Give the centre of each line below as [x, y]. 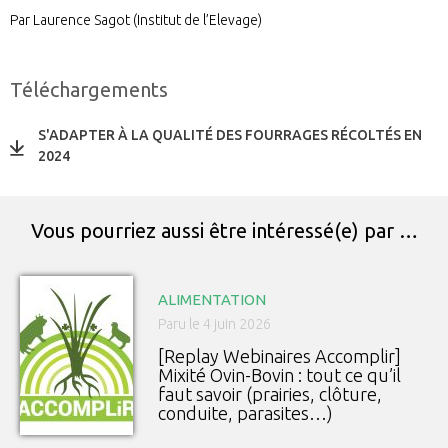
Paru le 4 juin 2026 [214, 324]
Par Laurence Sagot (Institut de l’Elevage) [136, 19]
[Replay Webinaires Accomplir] [279, 356]
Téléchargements [89, 90]
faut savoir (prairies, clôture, [270, 394]
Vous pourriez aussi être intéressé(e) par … [224, 231]
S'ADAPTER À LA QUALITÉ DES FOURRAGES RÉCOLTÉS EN [230, 135]
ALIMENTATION [212, 300]
